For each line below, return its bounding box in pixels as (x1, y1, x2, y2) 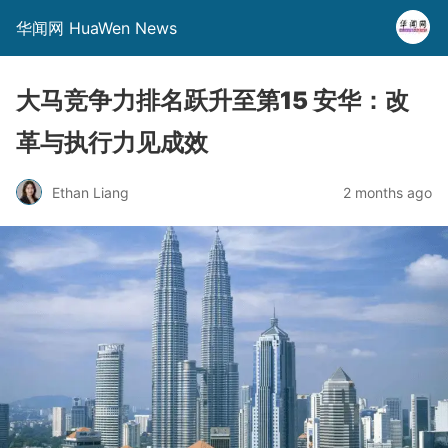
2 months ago (343, 183, 432, 201)
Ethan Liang (52, 183, 129, 201)
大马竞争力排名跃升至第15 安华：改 (16, 86, 409, 115)
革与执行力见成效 (16, 128, 208, 157)
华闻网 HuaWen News (16, 18, 177, 38)
